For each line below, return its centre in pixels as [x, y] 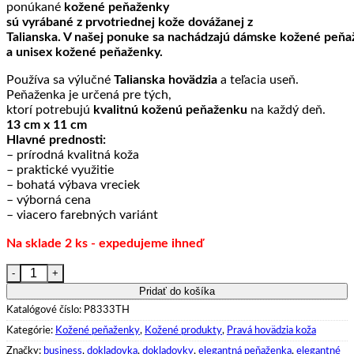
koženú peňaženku [194, 109]
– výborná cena [49, 200]
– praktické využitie [60, 169]
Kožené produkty [183, 330]
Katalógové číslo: [45, 309]
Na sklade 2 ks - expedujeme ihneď [105, 243]
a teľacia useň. [258, 79]
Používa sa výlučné [60, 79]
